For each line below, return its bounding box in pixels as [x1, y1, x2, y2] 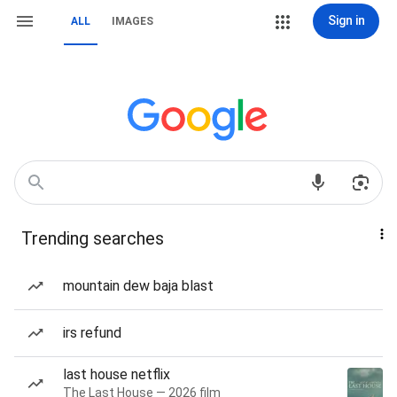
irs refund [63, 324, 121, 341]
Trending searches [21, 228, 164, 249]
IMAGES [112, 15, 153, 27]
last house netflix [63, 366, 170, 383]
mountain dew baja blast [63, 277, 214, 294]
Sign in [327, 13, 365, 27]
